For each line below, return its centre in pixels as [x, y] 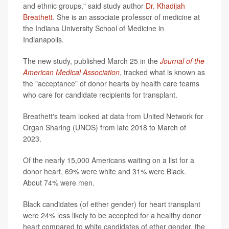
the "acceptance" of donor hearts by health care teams [111, 84]
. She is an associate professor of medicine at [126, 17]
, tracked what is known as [162, 72]
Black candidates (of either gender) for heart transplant [112, 204]
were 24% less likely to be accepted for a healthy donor [112, 215]
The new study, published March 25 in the [91, 61]
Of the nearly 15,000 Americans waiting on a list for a [109, 160]
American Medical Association [71, 72]
